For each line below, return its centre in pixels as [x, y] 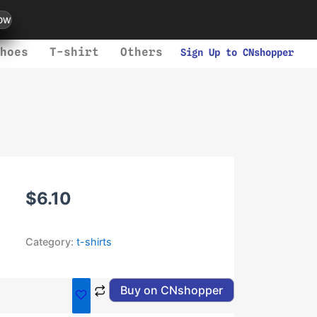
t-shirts [94, 242]
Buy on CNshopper [171, 290]
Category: [51, 242]
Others [141, 52]
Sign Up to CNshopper [237, 52]
